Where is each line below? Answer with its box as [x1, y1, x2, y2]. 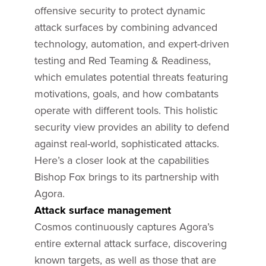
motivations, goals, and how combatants [34, 86, 218, 101]
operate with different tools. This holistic [34, 103, 218, 118]
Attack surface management [34, 202, 171, 218]
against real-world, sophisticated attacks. [34, 136, 219, 151]
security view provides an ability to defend [34, 119, 229, 134]
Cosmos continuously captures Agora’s [34, 219, 214, 234]
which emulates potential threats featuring [34, 69, 228, 84]
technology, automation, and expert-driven [34, 36, 229, 51]
